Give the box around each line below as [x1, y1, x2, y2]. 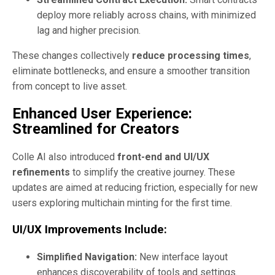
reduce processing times [132, 50, 249, 62]
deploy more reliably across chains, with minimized [37, 9, 256, 21]
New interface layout [137, 250, 228, 263]
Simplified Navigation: [37, 250, 137, 263]
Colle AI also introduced [12, 151, 117, 163]
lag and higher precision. [37, 25, 141, 37]
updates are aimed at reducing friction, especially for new [12, 182, 258, 194]
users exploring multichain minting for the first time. [12, 197, 232, 209]
